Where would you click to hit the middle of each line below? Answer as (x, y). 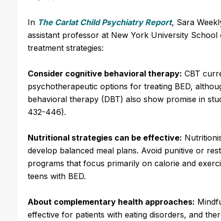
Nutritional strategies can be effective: (105, 137)
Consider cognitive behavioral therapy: (105, 73)
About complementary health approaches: (111, 202)
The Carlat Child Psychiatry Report (105, 22)
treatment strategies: (66, 48)
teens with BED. (57, 176)
